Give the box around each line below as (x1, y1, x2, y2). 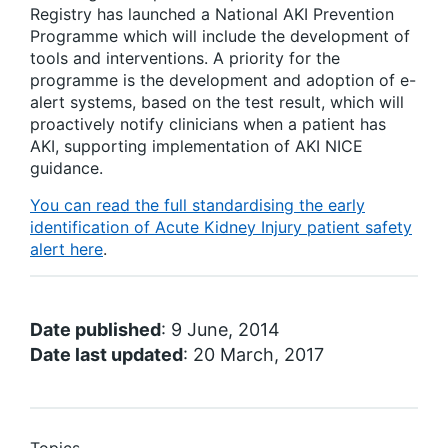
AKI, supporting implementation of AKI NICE (30, 136, 363, 157)
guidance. (30, 158, 103, 179)
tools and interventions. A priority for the (30, 48, 340, 69)
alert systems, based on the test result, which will (30, 92, 404, 113)
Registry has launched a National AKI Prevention (30, 4, 394, 25)
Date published (30, 319, 161, 341)
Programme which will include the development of (30, 26, 410, 47)
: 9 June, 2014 (161, 319, 280, 341)
